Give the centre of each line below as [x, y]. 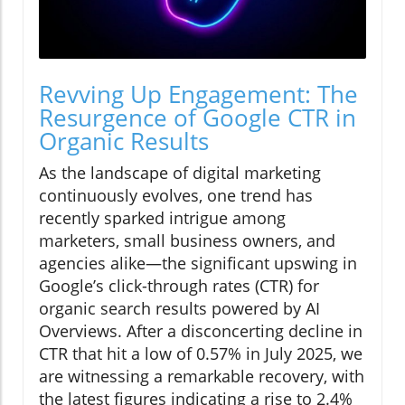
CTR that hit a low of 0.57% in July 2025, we [201, 354]
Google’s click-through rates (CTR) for [179, 286]
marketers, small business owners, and [187, 241]
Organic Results [124, 141]
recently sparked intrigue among [162, 218]
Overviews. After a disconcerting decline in [201, 331]
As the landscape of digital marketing [180, 173]
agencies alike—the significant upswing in [198, 264]
